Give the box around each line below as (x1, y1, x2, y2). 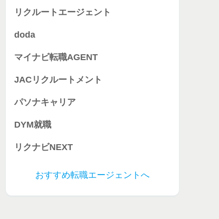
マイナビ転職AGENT (14, 52, 98, 63)
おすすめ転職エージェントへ (35, 170, 150, 180)
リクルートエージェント (14, 7, 111, 18)
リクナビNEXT (14, 142, 73, 153)
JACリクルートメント (14, 75, 102, 85)
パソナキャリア (14, 97, 76, 108)
